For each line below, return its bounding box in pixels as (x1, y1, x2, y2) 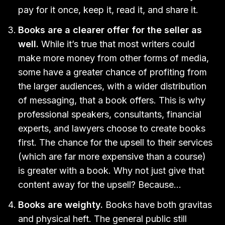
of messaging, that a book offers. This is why (18, 94, 205, 105)
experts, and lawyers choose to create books (18, 123, 205, 134)
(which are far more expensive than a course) (18, 151, 206, 162)
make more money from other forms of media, (18, 52, 209, 63)
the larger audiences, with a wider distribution (18, 80, 206, 91)
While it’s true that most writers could (39, 38, 195, 49)
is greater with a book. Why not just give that (18, 165, 204, 176)
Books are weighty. (18, 199, 103, 210)
